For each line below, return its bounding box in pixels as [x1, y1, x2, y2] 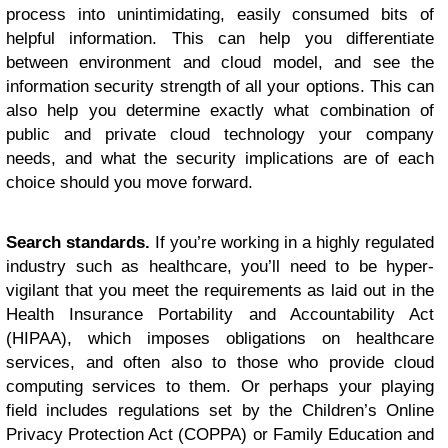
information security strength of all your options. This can [6, 77, 434, 97]
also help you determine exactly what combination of [6, 101, 434, 121]
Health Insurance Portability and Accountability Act [6, 305, 434, 325]
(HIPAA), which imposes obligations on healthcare [6, 329, 434, 349]
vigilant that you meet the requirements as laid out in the [6, 281, 434, 301]
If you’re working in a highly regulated [150, 233, 434, 253]
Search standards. [6, 233, 150, 253]
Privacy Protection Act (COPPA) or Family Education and [6, 425, 434, 445]
